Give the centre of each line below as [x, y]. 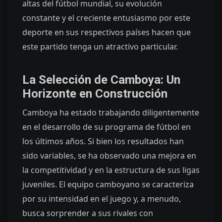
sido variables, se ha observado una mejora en [109, 155]
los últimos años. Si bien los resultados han [103, 141]
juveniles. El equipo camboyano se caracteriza [108, 184]
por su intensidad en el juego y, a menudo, [102, 198]
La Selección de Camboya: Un [101, 80]
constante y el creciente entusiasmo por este [106, 18]
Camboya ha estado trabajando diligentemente [111, 112]
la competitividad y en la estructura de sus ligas [111, 170]
